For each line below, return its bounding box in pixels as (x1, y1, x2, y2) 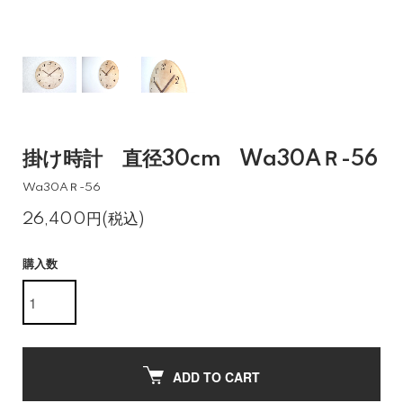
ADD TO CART (173, 368, 260, 386)
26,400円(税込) (22, 210, 144, 228)
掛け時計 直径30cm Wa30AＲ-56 (22, 148, 378, 171)
